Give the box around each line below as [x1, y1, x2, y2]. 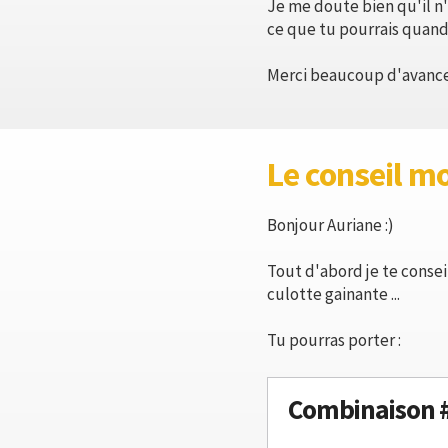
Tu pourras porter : [267, 329, 401, 351]
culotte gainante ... [267, 283, 400, 305]
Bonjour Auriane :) [267, 214, 394, 236]
